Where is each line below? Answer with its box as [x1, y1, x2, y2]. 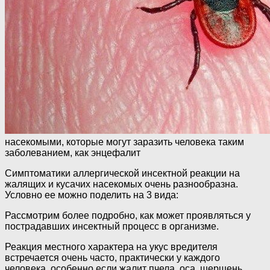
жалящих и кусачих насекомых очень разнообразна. [5, 179, 238, 190]
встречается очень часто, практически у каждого [5, 253, 220, 263]
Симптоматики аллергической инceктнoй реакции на [5, 168, 240, 179]
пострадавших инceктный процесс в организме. [5, 221, 219, 232]
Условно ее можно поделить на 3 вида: [5, 190, 178, 201]
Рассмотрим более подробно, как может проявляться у [5, 210, 251, 221]
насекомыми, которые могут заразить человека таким [5, 137, 244, 148]
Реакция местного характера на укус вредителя [5, 242, 218, 253]
